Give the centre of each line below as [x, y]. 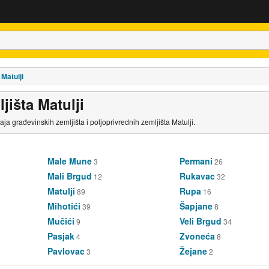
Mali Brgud [70, 176]
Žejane [193, 251]
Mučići [61, 221]
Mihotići [64, 206]
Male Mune [70, 161]
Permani [196, 161]
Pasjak [61, 236]
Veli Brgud [200, 221]
